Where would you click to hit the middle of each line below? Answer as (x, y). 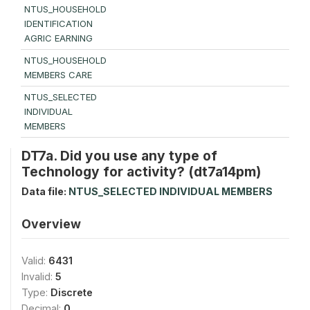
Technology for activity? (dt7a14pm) (141, 172)
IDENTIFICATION (58, 24)
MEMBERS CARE (58, 75)
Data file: (45, 192)
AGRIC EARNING (58, 38)
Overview (51, 224)
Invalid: (38, 277)
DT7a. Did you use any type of (119, 156)
